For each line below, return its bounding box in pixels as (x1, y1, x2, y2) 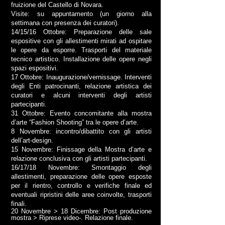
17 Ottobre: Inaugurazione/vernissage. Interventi (11, 73, 152, 81)
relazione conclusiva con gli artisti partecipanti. (11, 155, 147, 162)
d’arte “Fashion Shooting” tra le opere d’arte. (11, 119, 139, 126)
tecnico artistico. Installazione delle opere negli (11, 55, 152, 63)
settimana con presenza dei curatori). (11, 19, 119, 27)
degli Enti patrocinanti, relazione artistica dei (11, 82, 152, 90)
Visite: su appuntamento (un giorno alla (11, 10, 152, 18)
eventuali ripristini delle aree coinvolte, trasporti (11, 191, 152, 198)
